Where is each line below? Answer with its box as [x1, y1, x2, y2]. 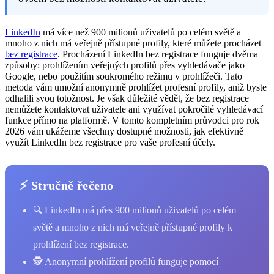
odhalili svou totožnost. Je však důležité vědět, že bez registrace [5, 92, 249, 103]
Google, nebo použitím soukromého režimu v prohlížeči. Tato [5, 70, 242, 81]
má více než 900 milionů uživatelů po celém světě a [40, 26, 241, 37]
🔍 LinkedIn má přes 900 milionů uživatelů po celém [33, 204, 236, 215]
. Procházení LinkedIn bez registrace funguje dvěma [57, 48, 258, 59]
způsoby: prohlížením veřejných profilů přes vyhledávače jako [5, 59, 245, 70]
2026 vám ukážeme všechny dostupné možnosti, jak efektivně [5, 125, 243, 136]
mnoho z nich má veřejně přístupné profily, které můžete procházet [5, 37, 261, 48]
